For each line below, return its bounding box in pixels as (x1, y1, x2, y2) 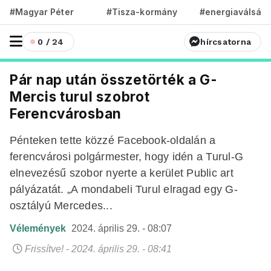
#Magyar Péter (10, 7, 74, 17)
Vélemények (10, 223, 68, 233)
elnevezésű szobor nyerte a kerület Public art (10, 166, 233, 179)
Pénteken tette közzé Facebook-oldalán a (10, 134, 216, 146)
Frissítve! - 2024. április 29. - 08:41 (25, 244, 172, 254)
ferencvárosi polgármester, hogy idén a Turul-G (10, 150, 244, 163)
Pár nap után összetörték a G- (10, 71, 218, 88)
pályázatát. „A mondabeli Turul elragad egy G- (10, 183, 238, 195)
